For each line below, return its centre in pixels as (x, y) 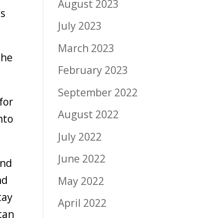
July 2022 (80, 136)
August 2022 (89, 115)
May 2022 (81, 181)
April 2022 (82, 203)
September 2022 (98, 92)
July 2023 (80, 26)
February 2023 (93, 70)
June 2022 (82, 159)
